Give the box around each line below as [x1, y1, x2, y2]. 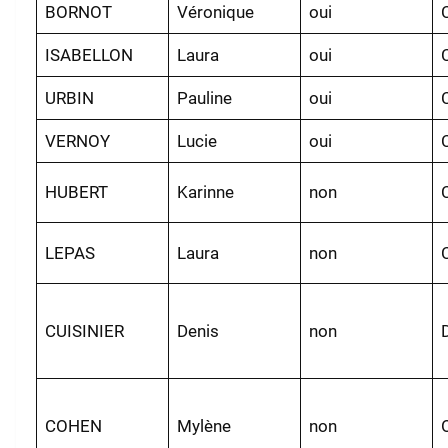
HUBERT [45, 181, 109, 202]
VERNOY [45, 130, 111, 151]
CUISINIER [45, 320, 125, 341]
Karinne [177, 181, 235, 202]
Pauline [177, 87, 233, 108]
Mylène [177, 415, 232, 436]
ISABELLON [45, 44, 134, 65]
